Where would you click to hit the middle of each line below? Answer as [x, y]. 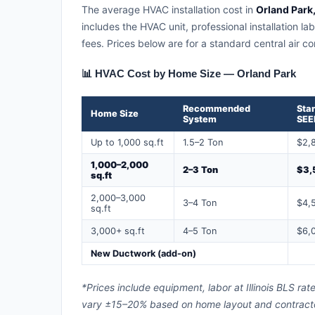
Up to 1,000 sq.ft [127, 142]
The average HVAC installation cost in [169, 9]
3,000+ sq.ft [118, 231]
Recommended [217, 108]
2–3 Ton [200, 169]
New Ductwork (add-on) [143, 253]
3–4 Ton [200, 202]
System [200, 119]
